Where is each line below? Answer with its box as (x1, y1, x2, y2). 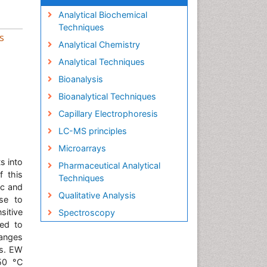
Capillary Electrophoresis (58, 108, 158, 119)
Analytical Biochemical (58, 10, 147, 20)
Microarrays (58, 143, 106, 153)
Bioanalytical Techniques (58, 91, 156, 101)
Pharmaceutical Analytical (58, 160, 160, 170)
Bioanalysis (58, 74, 103, 84)
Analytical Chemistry (58, 39, 140, 49)
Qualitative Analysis (58, 190, 136, 200)
